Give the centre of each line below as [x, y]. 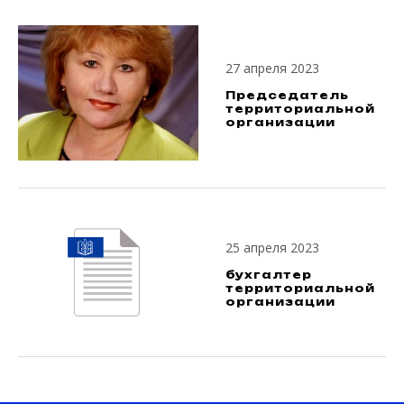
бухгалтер [269, 274]
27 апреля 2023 [272, 68]
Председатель [287, 95]
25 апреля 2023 [272, 247]
